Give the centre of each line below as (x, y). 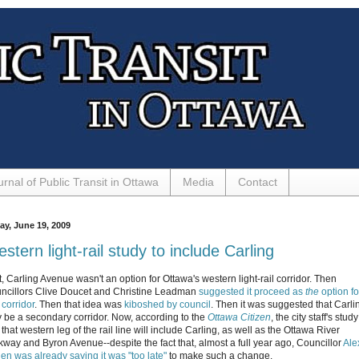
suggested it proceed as (252, 291)
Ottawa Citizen (239, 317)
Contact (258, 182)
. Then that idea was (79, 304)
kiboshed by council (167, 304)
